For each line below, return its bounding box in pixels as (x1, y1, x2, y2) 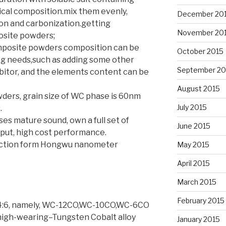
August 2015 (177, 84, 220, 93)
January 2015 (177, 214, 220, 223)
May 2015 (177, 140, 209, 149)
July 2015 (177, 102, 207, 111)
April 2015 (177, 158, 210, 167)
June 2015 (177, 121, 210, 130)
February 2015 (177, 196, 224, 205)
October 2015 (177, 46, 223, 55)
